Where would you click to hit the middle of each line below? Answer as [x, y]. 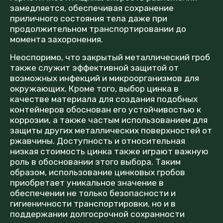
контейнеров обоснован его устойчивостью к [106, 109]
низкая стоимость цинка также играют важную [109, 151]
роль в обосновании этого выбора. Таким [95, 162]
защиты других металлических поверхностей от [111, 130]
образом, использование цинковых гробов [98, 172]
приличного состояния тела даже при [89, 18]
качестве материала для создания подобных [104, 99]
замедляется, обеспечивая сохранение [92, 8]
